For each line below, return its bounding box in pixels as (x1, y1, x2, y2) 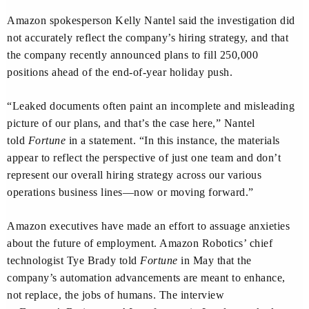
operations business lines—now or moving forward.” (7, 186, 254, 199)
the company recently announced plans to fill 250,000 (7, 49, 258, 61)
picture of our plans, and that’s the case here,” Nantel (7, 117, 255, 130)
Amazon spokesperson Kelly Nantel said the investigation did (7, 14, 295, 27)
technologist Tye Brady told (7, 255, 140, 267)
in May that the (177, 255, 252, 267)
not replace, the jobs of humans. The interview (7, 289, 224, 301)
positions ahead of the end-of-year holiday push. (7, 66, 232, 79)
